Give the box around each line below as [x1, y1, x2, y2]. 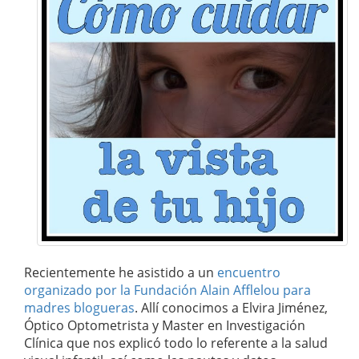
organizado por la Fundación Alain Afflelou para [24, 281, 311, 300]
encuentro [217, 264, 280, 282]
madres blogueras [24, 299, 135, 317]
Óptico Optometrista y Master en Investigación [24, 317, 305, 335]
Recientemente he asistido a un [24, 264, 217, 282]
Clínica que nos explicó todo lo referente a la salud [24, 334, 328, 353]
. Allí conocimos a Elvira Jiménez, [135, 299, 328, 317]
